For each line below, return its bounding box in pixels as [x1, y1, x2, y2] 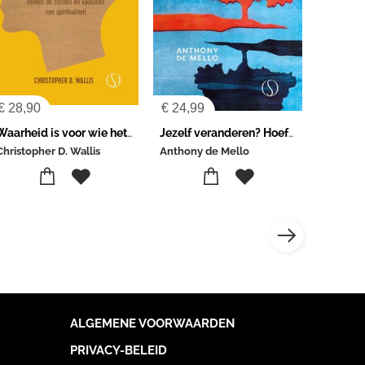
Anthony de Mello [160, 145, 250, 157]
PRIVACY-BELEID [69, 343, 167, 358]
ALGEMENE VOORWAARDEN [69, 316, 235, 331]
